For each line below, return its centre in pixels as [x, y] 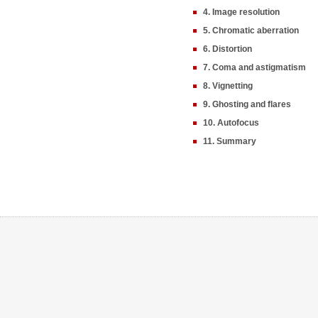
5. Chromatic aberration [251, 31]
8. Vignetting [228, 86]
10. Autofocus [231, 123]
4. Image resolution [241, 12]
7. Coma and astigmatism [254, 67]
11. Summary [230, 141]
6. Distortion [227, 49]
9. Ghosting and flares [247, 104]
